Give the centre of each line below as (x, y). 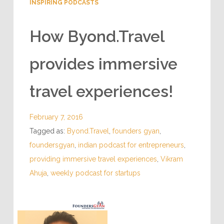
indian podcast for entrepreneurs (131, 145)
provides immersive (103, 63)
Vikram (171, 159)
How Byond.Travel (97, 36)
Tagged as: (48, 131)
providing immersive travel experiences (93, 159)
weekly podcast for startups (95, 173)
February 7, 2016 (56, 117)
